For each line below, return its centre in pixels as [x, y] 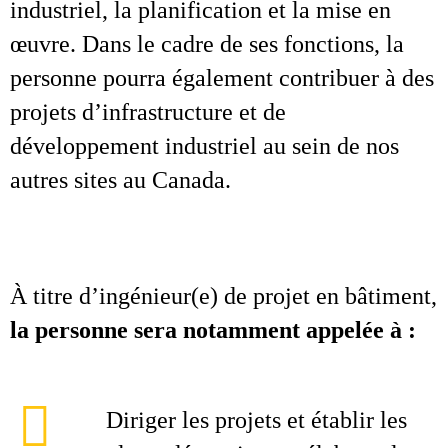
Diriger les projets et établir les [256, 420]
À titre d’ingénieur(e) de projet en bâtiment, [223, 296]
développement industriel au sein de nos [204, 146]
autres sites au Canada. [120, 180]
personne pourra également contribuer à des [222, 78]
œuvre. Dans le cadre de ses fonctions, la [207, 44]
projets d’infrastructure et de [148, 112]
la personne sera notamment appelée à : [213, 330]
